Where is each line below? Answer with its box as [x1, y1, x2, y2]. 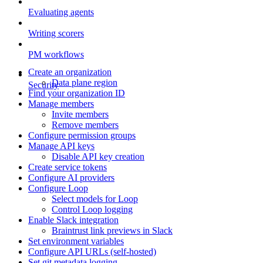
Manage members [28, 99, 94, 109]
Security [28, 80, 59, 90]
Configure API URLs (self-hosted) [28, 247, 156, 257]
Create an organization [28, 67, 112, 77]
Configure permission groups [28, 130, 136, 141]
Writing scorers [28, 28, 84, 39]
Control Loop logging [52, 204, 133, 215]
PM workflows [28, 49, 84, 60]
